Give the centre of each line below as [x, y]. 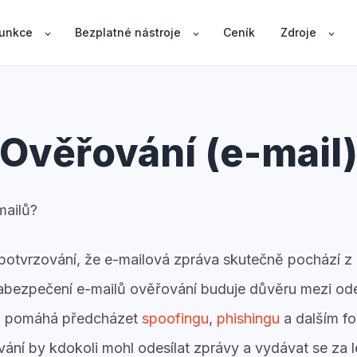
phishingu [248, 319]
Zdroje [298, 32]
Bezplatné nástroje [127, 32]
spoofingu [175, 319]
